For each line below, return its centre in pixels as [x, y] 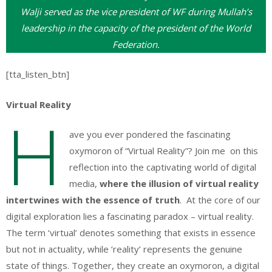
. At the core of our [220, 200]
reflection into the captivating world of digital [162, 167]
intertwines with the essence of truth [93, 200]
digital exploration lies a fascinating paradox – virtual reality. [130, 216]
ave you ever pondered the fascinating [150, 134]
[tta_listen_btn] [38, 74]
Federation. [136, 44]
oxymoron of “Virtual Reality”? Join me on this [163, 151]
